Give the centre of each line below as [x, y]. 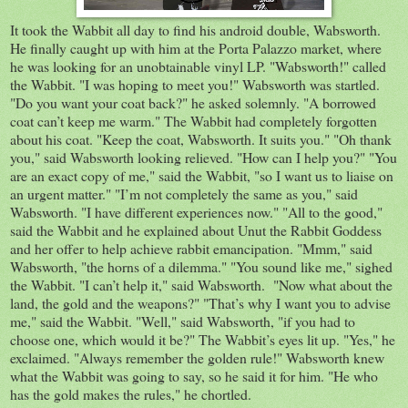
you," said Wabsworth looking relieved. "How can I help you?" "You [204, 157]
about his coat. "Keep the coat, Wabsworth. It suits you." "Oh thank [201, 138]
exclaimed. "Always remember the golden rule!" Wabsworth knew [197, 357]
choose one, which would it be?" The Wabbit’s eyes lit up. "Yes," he [203, 339]
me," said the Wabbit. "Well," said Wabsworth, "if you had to [183, 321]
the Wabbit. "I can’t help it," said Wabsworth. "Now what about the [201, 284]
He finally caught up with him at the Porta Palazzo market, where [196, 47]
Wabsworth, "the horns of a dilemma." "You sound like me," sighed [201, 266]
